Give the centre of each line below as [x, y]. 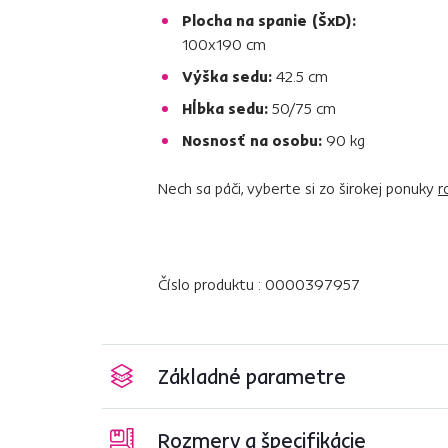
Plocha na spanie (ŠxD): [269, 19]
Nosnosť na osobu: [254, 139]
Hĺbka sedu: [227, 107]
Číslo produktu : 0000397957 [259, 283]
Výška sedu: [229, 75]
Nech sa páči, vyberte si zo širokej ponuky [298, 187]
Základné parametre [252, 375]
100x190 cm [224, 43]
